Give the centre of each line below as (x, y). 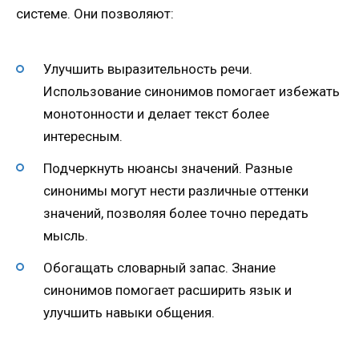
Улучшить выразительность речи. (148, 69)
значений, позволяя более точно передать (176, 213)
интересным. (83, 137)
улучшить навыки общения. (129, 312)
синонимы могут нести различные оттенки (176, 190)
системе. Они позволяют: (95, 14)
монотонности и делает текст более (156, 114)
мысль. (66, 235)
